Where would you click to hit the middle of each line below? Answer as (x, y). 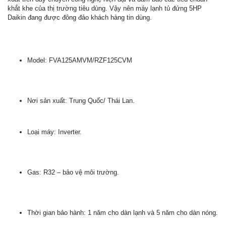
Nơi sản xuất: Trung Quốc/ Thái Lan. (81, 101)
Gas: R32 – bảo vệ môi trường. (73, 172)
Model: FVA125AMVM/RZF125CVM (80, 60)
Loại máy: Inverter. (54, 132)
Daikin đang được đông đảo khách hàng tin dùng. (80, 17)
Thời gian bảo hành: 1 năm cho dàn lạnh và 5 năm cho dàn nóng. (123, 213)
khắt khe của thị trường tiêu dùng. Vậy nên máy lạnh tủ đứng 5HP (105, 8)
